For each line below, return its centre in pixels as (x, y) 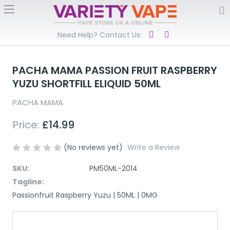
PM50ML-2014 (113, 168)
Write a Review (153, 147)
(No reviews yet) (93, 147)
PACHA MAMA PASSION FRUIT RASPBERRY (115, 70)
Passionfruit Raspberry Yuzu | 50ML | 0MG (85, 195)
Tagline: (28, 182)
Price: (27, 125)
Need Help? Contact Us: (100, 35)
